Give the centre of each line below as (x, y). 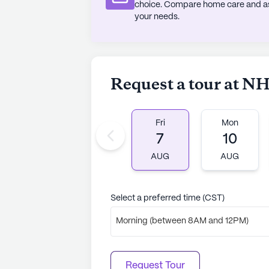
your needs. (157, 17)
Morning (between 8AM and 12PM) (182, 221)
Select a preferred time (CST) (168, 198)
